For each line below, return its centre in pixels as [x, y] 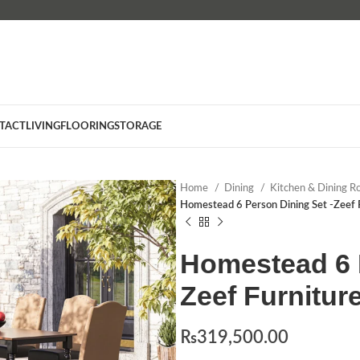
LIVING [43, 126]
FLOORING [87, 126]
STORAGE [138, 126]
